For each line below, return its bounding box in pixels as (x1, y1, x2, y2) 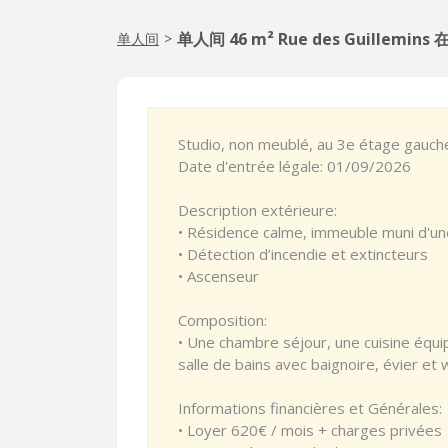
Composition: (178, 310, 267, 330)
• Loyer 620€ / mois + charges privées (178, 420, 442, 440)
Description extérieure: (178, 200, 337, 220)
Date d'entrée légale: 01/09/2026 (178, 156, 411, 176)
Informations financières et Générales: (178, 398, 442, 418)
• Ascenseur (178, 266, 259, 286)
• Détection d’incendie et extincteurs (178, 244, 428, 264)
